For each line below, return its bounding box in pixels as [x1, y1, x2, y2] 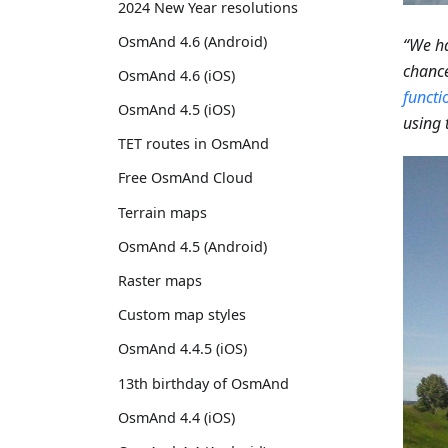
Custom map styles [118, 305, 246, 325]
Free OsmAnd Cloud [118, 168, 253, 188]
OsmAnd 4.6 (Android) [118, 31, 267, 51]
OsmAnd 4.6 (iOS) [118, 65, 235, 85]
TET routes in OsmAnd [118, 134, 269, 154]
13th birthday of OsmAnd [118, 373, 289, 393]
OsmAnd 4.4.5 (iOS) [118, 339, 247, 359]
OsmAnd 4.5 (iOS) [118, 100, 235, 120]
